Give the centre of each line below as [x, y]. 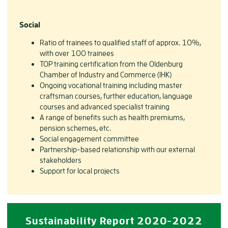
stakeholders [61, 160]
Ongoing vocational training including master [111, 85]
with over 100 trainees [77, 53]
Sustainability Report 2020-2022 [114, 221]
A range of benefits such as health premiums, [112, 117]
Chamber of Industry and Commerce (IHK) [106, 74]
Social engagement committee [89, 138]
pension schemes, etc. [75, 128]
